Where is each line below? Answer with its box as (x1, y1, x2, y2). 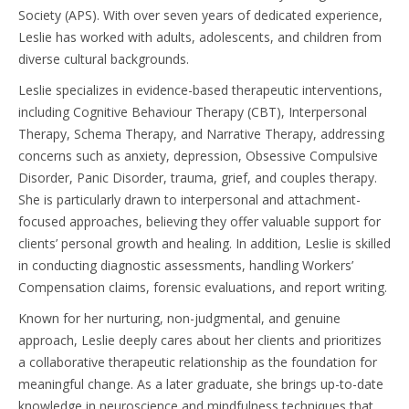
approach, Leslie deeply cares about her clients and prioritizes (18, 330, 382, 349)
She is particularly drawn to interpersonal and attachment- (18, 190, 361, 208)
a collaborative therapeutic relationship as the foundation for (18, 352, 377, 371)
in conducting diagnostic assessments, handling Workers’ (18, 256, 353, 274)
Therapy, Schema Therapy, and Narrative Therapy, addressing (18, 124, 384, 142)
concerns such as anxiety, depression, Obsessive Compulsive (18, 146, 378, 164)
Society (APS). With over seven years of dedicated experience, (18, 5, 383, 24)
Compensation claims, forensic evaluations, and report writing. (18, 278, 387, 296)
